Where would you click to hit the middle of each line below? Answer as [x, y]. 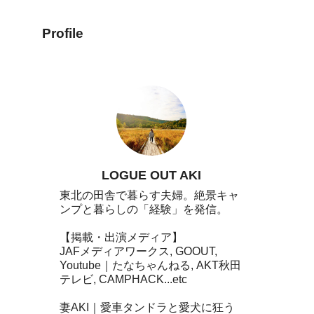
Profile [63, 34]
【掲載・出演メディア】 [121, 238]
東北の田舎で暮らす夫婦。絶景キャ [149, 196]
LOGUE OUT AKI [151, 176]
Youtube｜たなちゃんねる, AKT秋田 [150, 266]
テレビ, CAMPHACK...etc [123, 280]
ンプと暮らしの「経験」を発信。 [144, 210]
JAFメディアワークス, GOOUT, [138, 252]
